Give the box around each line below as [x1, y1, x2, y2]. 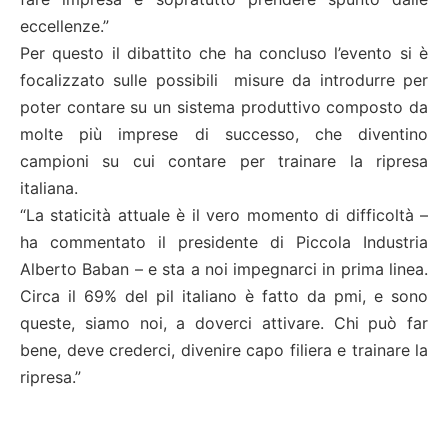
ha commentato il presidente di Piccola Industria [20, 232, 428, 252]
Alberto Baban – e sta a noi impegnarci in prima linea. [20, 259, 428, 279]
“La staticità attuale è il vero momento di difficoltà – [20, 205, 428, 225]
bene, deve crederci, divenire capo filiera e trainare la [20, 340, 428, 360]
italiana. [20, 178, 78, 198]
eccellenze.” [20, 16, 109, 36]
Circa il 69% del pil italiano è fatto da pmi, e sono [20, 286, 428, 306]
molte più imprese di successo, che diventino [20, 124, 428, 144]
